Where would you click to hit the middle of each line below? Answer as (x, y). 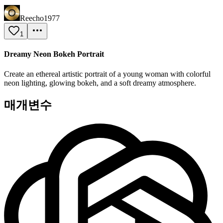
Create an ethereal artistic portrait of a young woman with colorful (107, 74)
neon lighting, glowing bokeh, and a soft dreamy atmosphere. (100, 83)
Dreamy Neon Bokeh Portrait (54, 54)
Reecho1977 (40, 18)
